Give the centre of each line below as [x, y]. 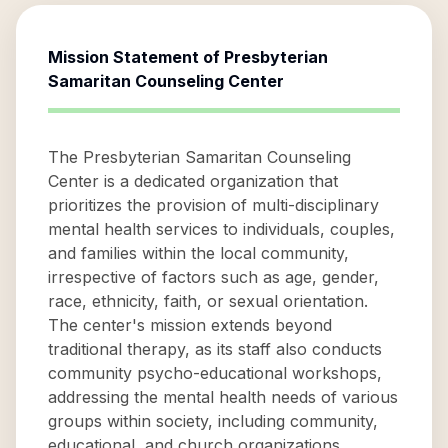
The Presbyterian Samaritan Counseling [199, 157]
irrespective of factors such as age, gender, [213, 277]
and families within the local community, [198, 253]
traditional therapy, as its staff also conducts [215, 349]
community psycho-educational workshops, [215, 373]
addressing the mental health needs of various [223, 397]
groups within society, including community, [213, 421]
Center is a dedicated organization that [193, 181]
